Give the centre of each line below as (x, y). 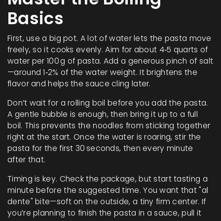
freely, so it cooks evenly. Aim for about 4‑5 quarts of (108, 50)
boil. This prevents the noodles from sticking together (109, 126)
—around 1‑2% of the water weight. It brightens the (102, 72)
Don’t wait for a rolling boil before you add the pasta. (108, 103)
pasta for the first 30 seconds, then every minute (100, 148)
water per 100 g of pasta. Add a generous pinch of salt (110, 61)
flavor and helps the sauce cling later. (79, 84)
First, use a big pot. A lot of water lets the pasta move (110, 38)
